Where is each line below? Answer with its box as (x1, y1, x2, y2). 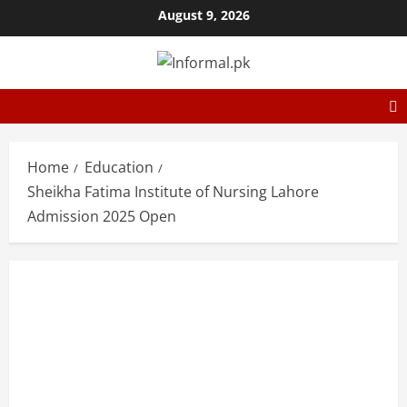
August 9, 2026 (157, 6, 250, 25)
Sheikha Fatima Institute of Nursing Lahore (27, 182, 319, 203)
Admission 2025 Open (27, 206, 176, 227)
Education (84, 157, 154, 178)
